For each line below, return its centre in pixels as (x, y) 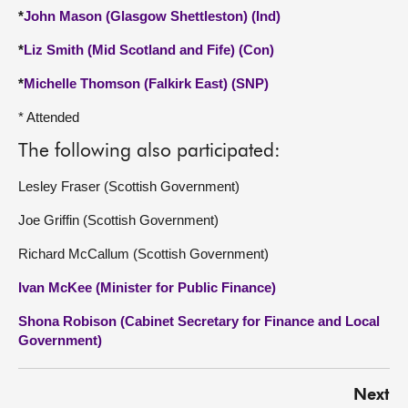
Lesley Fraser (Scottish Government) (129, 186)
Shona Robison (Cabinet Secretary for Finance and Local (199, 321)
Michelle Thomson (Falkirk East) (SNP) (146, 83)
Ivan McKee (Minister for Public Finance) (147, 287)
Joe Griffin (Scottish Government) (118, 220)
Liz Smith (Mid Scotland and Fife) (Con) (149, 50)
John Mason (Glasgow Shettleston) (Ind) (152, 16)
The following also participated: (149, 152)
